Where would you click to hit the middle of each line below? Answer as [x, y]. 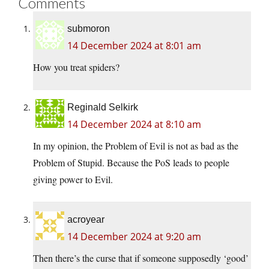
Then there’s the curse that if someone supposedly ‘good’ [141, 258]
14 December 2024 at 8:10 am [134, 125]
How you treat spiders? [76, 67]
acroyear [86, 220]
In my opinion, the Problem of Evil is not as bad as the [136, 146]
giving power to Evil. [73, 180]
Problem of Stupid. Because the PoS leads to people [131, 163]
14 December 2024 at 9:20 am [134, 237]
